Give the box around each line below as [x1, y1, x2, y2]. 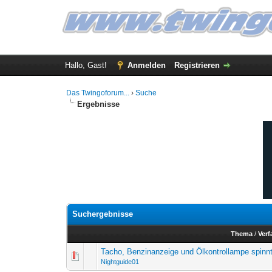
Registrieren [174, 61, 220, 70]
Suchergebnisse [72, 209, 134, 219]
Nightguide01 [101, 258, 140, 265]
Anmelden [127, 61, 166, 70]
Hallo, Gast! [64, 61, 109, 70]
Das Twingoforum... [66, 89, 130, 97]
